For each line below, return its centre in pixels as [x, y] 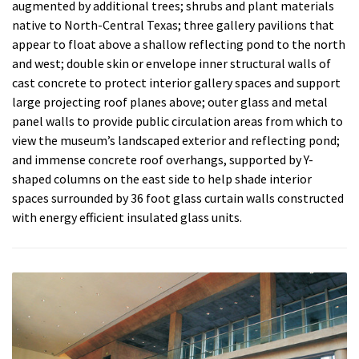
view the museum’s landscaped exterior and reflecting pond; [176, 140]
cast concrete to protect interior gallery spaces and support [176, 83]
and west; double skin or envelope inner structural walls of [171, 63]
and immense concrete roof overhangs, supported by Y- [163, 159]
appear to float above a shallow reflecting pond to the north [179, 44]
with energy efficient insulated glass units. [127, 217]
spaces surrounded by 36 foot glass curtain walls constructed [178, 198]
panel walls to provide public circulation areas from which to [177, 121]
